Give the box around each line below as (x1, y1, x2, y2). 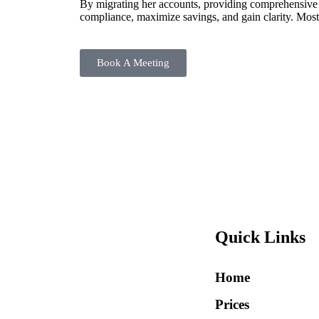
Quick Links (214, 227, 305, 246)
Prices (214, 296, 249, 312)
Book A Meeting (97, 57, 169, 68)
